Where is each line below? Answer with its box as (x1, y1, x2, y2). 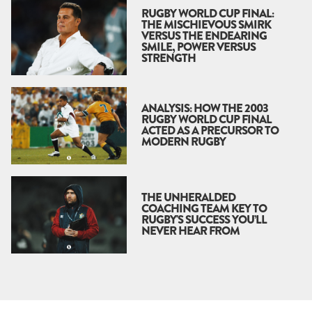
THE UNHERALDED (141, 189, 235, 207)
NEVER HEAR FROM (141, 222, 240, 240)
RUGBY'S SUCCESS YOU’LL (141, 211, 267, 229)
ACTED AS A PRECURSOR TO (141, 122, 279, 140)
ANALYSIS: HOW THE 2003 (141, 100, 268, 118)
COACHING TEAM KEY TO (141, 200, 267, 218)
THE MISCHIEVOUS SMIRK (141, 16, 271, 34)
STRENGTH (141, 49, 196, 68)
